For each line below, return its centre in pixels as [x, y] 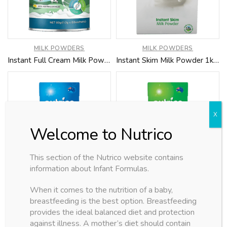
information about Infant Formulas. [90, 168]
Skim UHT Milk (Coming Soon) [168, 196]
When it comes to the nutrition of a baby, [102, 190]
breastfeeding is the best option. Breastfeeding [113, 201]
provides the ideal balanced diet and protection [112, 212]
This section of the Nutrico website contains [107, 157]
